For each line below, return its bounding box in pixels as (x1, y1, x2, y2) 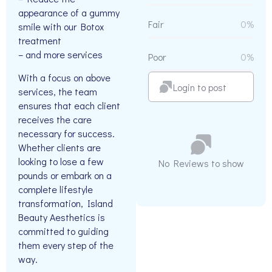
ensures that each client (18, 98, 120, 112)
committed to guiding (18, 224, 109, 237)
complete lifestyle (18, 182, 93, 195)
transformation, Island (18, 196, 113, 209)
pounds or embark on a (18, 168, 112, 182)
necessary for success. (18, 126, 115, 140)
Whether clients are (18, 140, 101, 154)
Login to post (173, 80, 226, 93)
